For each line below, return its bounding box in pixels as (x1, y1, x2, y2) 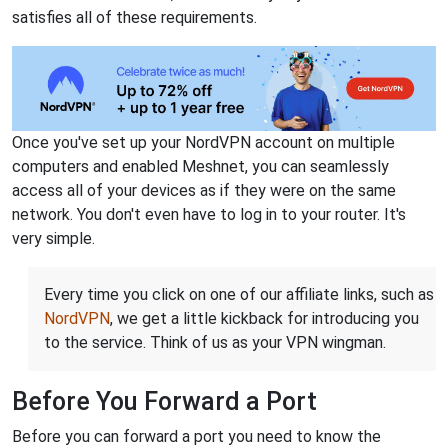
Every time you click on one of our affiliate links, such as (44, 284, 434, 304)
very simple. (12, 228, 95, 248)
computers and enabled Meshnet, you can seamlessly (12, 156, 389, 176)
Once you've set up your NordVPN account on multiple (12, 132, 395, 152)
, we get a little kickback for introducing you (110, 308, 419, 328)
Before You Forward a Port (12, 386, 317, 416)
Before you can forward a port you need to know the (12, 426, 381, 446)
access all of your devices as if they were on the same (12, 180, 396, 200)
